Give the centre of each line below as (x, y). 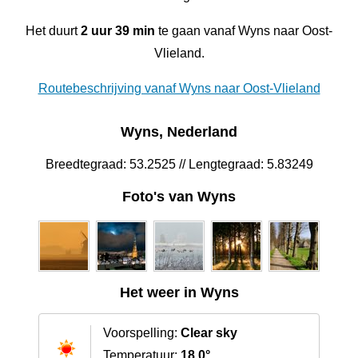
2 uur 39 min (118, 30)
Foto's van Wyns (179, 197)
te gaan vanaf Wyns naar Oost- (244, 30)
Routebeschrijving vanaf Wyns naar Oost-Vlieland (179, 88)
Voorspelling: (142, 333)
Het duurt (53, 30)
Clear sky (209, 333)
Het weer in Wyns (179, 293)
